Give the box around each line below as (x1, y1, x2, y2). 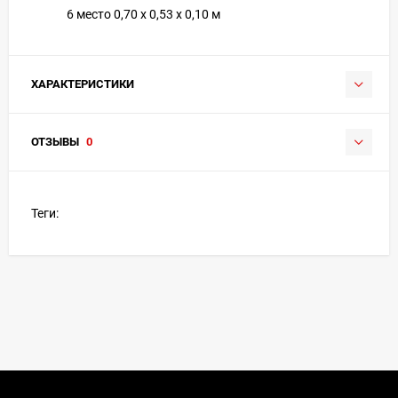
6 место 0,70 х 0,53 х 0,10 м (67, 6, 220, 21)
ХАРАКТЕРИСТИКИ (31, 76, 134, 91)
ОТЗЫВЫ (31, 134, 82, 148)
